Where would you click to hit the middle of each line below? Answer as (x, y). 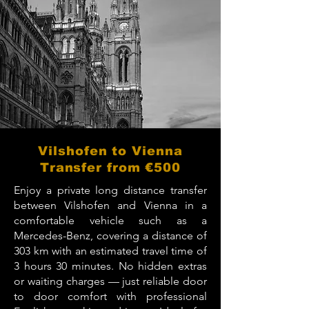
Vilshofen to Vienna (110, 151)
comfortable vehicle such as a (110, 220)
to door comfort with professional (110, 296)
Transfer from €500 (110, 168)
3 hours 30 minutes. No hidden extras (110, 266)
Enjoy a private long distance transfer (110, 190)
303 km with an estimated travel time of (110, 251)
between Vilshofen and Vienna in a (110, 205)
